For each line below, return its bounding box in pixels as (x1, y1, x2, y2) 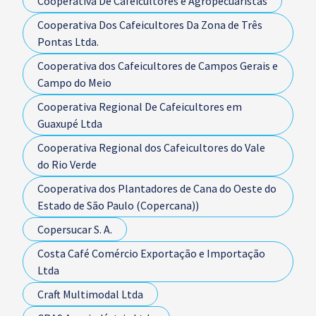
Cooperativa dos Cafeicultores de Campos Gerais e (37, 59, 278, 73)
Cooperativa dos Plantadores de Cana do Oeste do (37, 181, 276, 195)
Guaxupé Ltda (37, 116, 102, 130)
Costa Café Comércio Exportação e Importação (37, 246, 265, 260)
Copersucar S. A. (37, 222, 112, 236)
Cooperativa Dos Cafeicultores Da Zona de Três (37, 18, 262, 32)
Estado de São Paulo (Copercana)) (37, 198, 199, 212)
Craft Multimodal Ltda (37, 287, 143, 301)
